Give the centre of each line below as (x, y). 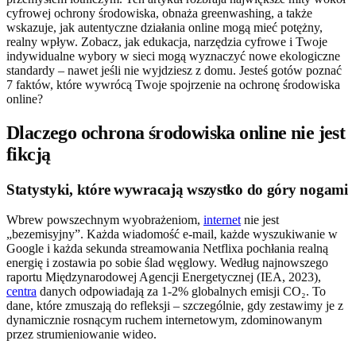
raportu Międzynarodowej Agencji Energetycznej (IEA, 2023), (164, 277)
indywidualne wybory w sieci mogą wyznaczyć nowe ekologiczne (173, 56)
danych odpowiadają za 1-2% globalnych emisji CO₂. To (181, 292)
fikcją (29, 154)
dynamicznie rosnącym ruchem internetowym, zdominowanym (164, 320)
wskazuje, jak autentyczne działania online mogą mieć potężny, (164, 27)
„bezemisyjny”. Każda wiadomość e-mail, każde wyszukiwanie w (172, 234)
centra (21, 292)
